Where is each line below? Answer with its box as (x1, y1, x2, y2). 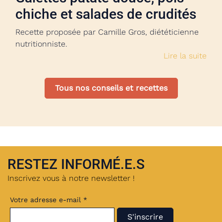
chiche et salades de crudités (15, 6, 196, 22)
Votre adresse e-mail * (10, 196, 87, 204)
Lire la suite (164, 51, 207, 60)
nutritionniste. (15, 39, 67, 49)
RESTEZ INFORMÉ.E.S (7, 156, 145, 172)
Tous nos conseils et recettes (55, 83, 167, 93)
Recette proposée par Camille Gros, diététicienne (15, 27, 199, 37)
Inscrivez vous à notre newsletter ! (7, 173, 135, 183)
